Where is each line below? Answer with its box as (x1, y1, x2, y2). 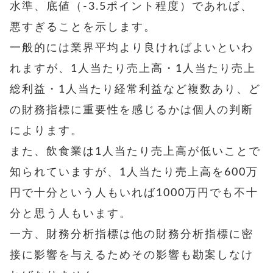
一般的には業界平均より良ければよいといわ (10, 42, 253, 54)
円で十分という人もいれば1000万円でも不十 (10, 187, 258, 199)
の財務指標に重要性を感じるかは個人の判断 (10, 104, 253, 116)
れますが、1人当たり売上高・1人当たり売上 (10, 63, 256, 74)
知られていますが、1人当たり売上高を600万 (10, 166, 258, 178)
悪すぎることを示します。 (10, 21, 156, 33)
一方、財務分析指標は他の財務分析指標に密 (10, 229, 253, 240)
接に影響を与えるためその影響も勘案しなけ (10, 249, 253, 261)
